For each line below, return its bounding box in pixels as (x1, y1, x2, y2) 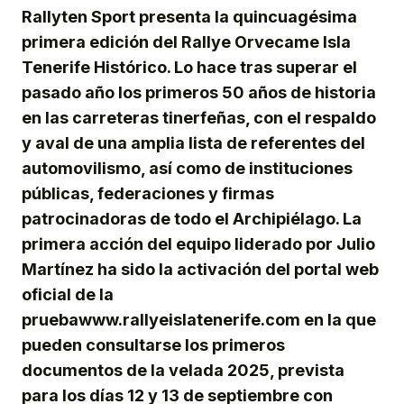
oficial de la (22, 285, 114, 305)
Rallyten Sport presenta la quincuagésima (22, 7, 357, 27)
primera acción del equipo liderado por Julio (22, 234, 375, 254)
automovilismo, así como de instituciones (22, 159, 353, 179)
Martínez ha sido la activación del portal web (22, 260, 379, 280)
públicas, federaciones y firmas (22, 184, 274, 204)
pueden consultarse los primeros (22, 335, 285, 355)
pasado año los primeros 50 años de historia (22, 83, 376, 103)
